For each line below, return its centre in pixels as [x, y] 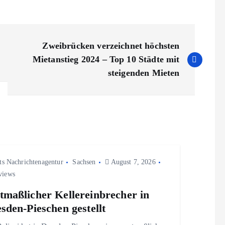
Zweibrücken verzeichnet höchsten [111, 46]
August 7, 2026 [132, 162]
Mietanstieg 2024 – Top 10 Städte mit [106, 60]
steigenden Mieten [144, 73]
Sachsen [84, 162]
